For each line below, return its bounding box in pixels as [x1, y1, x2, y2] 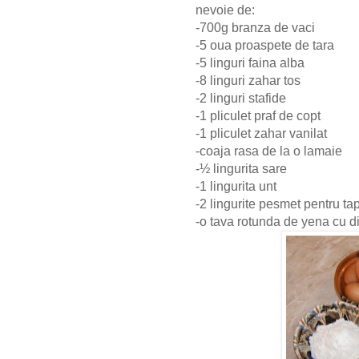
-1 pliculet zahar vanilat [196, 127, 330, 141]
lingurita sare [213, 162, 290, 176]
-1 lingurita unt [196, 179, 280, 194]
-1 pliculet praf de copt [196, 109, 324, 123]
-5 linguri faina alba [196, 56, 308, 71]
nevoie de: [196, 3, 258, 18]
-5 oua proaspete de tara [196, 38, 334, 53]
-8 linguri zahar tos [196, 74, 304, 88]
